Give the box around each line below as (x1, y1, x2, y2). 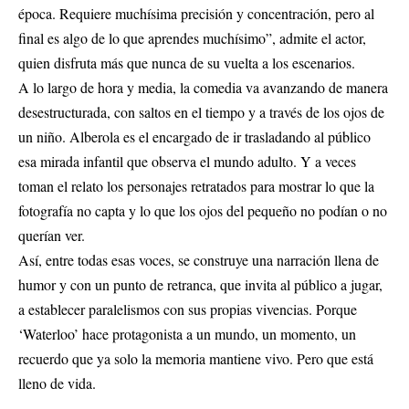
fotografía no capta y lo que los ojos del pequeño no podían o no (18, 201, 387, 221)
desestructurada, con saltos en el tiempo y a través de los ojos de (18, 102, 384, 122)
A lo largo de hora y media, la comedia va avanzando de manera (18, 78, 388, 98)
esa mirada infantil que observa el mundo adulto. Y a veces (18, 152, 356, 172)
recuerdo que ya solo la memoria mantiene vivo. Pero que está (18, 349, 373, 369)
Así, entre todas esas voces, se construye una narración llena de (18, 250, 379, 270)
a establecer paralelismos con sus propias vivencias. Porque (18, 299, 357, 320)
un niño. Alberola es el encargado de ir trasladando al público (18, 127, 371, 147)
